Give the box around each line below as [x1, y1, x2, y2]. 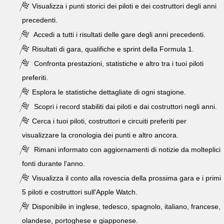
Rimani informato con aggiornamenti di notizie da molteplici [32, 145, 220, 153]
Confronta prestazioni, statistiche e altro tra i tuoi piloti [32, 59, 203, 67]
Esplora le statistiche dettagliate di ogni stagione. [32, 88, 186, 96]
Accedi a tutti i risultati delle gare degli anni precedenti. [32, 30, 205, 38]
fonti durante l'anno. [22, 159, 85, 167]
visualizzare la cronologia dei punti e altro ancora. [22, 131, 178, 139]
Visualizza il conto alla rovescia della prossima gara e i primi [32, 174, 221, 182]
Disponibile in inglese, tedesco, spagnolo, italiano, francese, [32, 202, 220, 210]
